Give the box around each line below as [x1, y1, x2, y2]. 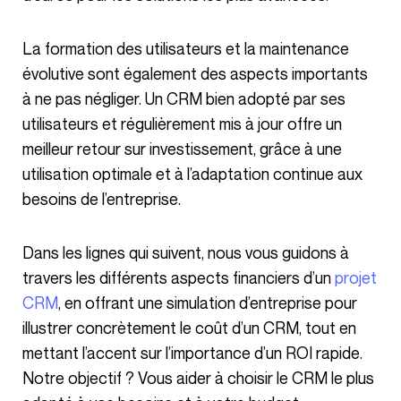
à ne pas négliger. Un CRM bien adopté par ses [22, 89, 346, 109]
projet [335, 268, 377, 288]
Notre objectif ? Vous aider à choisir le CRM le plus [22, 368, 374, 388]
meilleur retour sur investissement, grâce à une [22, 139, 342, 159]
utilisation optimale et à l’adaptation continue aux [22, 164, 363, 184]
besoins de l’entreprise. [22, 189, 181, 209]
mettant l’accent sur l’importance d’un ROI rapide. [22, 343, 363, 363]
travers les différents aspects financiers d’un [22, 268, 335, 288]
